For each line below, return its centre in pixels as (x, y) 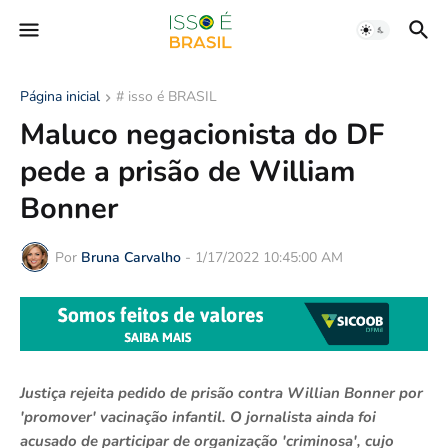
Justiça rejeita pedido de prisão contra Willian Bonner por (221, 392)
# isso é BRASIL (166, 96)
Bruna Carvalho (131, 257)
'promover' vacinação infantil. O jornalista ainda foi (198, 416)
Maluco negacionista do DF (202, 134)
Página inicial (60, 96)
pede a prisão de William (187, 171)
